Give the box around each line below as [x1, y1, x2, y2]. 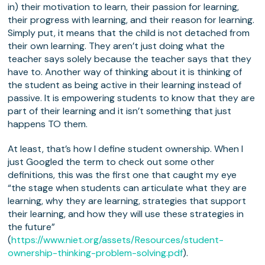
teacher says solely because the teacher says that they [8, 53, 252, 66]
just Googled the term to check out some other [8, 156, 215, 169]
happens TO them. [8, 118, 88, 131]
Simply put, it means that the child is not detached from [8, 27, 250, 40]
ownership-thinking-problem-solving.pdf [8, 247, 183, 260]
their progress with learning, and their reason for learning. [8, 14, 255, 27]
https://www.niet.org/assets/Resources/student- [11, 234, 224, 247]
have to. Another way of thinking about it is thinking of [8, 66, 243, 79]
